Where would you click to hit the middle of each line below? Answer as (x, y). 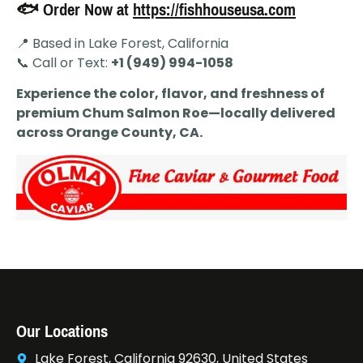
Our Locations (62, 332)
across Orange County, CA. (109, 133)
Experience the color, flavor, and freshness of (171, 94)
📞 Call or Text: (64, 63)
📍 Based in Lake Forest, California (122, 44)
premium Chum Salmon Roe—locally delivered (176, 113)
